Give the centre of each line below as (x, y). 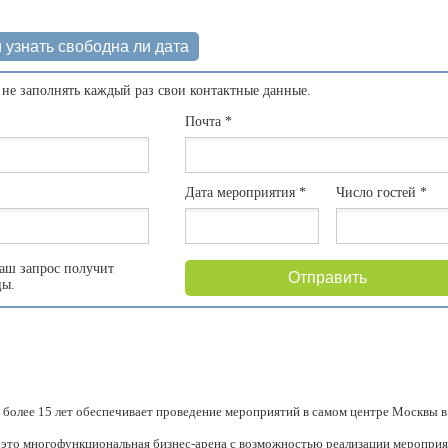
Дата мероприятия (242, 192)
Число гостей (378, 192)
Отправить (328, 277)
